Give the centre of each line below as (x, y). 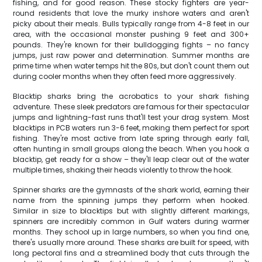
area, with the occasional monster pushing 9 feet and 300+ (131, 34)
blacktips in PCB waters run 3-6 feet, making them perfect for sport (131, 128)
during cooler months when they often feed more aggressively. (125, 76)
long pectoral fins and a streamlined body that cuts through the (131, 253)
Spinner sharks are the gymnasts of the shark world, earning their (131, 190)
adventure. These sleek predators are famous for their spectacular (131, 107)
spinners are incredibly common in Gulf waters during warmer (131, 221)
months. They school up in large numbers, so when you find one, (131, 232)
